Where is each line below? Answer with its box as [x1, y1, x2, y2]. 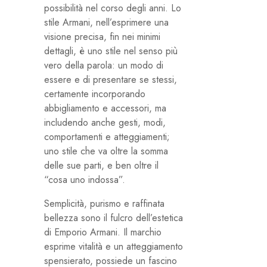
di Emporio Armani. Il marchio [44, 225, 162, 240]
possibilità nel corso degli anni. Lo [44, 1, 181, 15]
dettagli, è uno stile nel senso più [44, 44, 178, 58]
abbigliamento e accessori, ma [44, 101, 166, 116]
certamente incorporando [44, 87, 145, 101]
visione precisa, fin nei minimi [44, 30, 160, 44]
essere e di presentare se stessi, [44, 73, 177, 87]
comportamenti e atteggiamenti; [44, 130, 170, 144]
